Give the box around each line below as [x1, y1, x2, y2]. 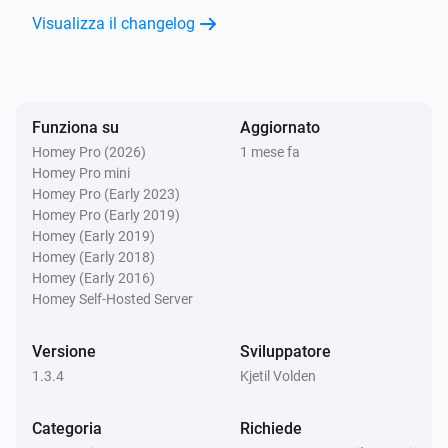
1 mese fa [240, 143, 300, 160]
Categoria [32, 418, 102, 438]
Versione [32, 341, 96, 361]
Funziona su [32, 117, 119, 137]
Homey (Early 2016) [32, 269, 155, 286]
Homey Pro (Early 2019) [32, 206, 180, 223]
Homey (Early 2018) [32, 248, 155, 265]
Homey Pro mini [32, 164, 130, 181]
